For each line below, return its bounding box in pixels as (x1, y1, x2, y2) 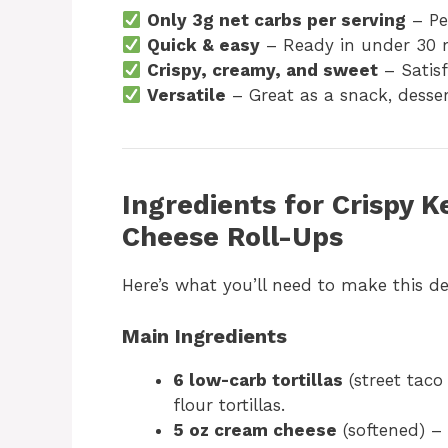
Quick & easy (147, 35, 261, 55)
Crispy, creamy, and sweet (147, 60, 379, 80)
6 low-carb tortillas (173, 369, 343, 390)
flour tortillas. (173, 394, 285, 415)
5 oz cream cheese (173, 419, 337, 440)
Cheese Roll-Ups (122, 221, 343, 253)
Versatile (147, 85, 227, 105)
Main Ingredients (122, 323, 287, 348)
